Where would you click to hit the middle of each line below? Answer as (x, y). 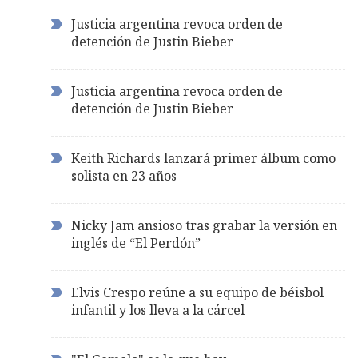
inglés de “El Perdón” (136, 243)
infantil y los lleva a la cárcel (158, 310)
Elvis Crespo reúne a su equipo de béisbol (197, 293)
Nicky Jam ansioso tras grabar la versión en (204, 226)
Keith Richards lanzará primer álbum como (203, 159)
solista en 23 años (124, 176)
